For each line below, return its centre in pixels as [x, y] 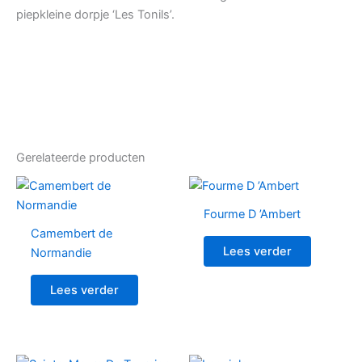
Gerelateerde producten [81, 158]
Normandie [61, 253]
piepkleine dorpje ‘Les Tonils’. [95, 15]
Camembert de [71, 234]
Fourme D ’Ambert [252, 215]
